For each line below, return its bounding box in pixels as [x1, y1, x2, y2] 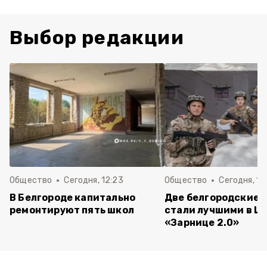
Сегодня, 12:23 [64, 175, 123, 185]
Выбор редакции [10, 26, 184, 49]
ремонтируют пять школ [10, 204, 135, 216]
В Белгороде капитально [10, 192, 136, 203]
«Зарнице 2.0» [164, 217, 240, 228]
